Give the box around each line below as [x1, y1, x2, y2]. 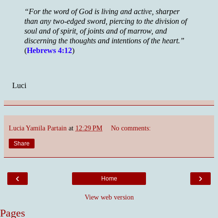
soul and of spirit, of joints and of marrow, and [24, 27, 167, 35]
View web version [84, 193, 134, 201]
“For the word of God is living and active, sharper [24, 7, 180, 16]
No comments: [111, 124, 151, 132]
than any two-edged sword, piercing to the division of [24, 17, 187, 25]
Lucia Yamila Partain [9, 124, 67, 132]
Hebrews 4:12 [27, 46, 72, 54]
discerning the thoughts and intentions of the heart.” [24, 36, 184, 45]
